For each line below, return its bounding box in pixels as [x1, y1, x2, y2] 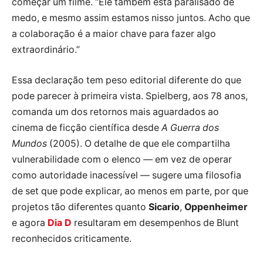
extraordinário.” [12, 44, 80, 56]
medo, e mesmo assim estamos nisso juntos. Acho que [12, 12, 250, 24]
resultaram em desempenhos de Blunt [72, 217, 239, 228]
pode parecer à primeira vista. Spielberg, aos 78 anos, [12, 90, 248, 102]
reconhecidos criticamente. [12, 232, 131, 244]
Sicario [149, 201, 180, 213]
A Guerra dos [161, 122, 219, 133]
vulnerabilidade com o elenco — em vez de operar [12, 153, 232, 165]
